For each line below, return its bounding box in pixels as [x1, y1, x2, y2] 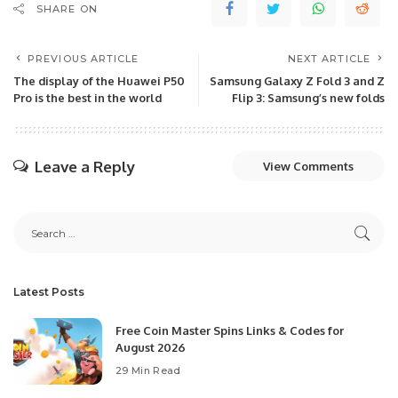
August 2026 [115, 340, 186, 354]
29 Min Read [115, 363, 181, 377]
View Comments [263, 159, 354, 173]
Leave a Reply [35, 157, 135, 176]
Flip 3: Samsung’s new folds [232, 91, 385, 105]
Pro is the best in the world [13, 91, 162, 105]
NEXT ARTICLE [287, 52, 370, 65]
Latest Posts [13, 285, 84, 298]
